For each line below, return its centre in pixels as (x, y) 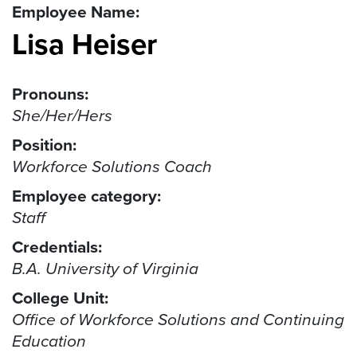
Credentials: (57, 247)
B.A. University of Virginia (105, 269)
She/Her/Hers (62, 116)
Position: (44, 145)
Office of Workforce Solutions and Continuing (178, 320)
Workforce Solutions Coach (112, 167)
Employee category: (86, 196)
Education (49, 341)
